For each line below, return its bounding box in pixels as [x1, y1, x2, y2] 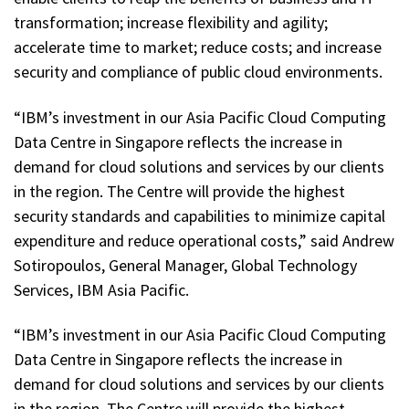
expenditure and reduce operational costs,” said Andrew [14, 229, 394, 251]
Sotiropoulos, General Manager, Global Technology [14, 254, 357, 276]
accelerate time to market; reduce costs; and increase [14, 36, 382, 58]
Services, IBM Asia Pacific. [14, 278, 189, 300]
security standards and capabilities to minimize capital [14, 204, 385, 226]
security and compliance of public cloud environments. [14, 60, 383, 82]
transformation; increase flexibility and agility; [14, 11, 328, 33]
